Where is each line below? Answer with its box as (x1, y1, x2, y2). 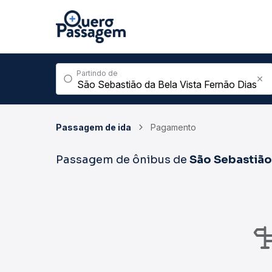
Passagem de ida (56, 122, 131, 132)
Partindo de (76, 69, 118, 78)
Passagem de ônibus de (56, 153, 189, 166)
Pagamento (151, 122, 196, 132)
